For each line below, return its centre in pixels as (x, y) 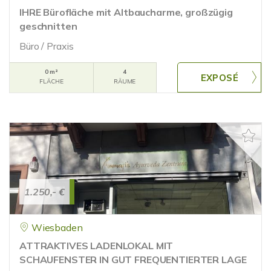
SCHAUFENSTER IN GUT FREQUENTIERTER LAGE (133, 260)
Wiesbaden (57, 227)
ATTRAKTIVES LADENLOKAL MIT (96, 246)
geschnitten (48, 26)
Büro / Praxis (47, 46)
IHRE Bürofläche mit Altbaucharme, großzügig (126, 12)
